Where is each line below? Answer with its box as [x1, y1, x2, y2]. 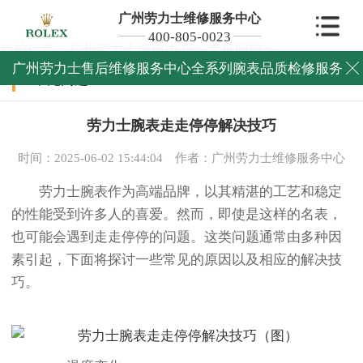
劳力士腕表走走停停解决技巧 [87, 117, 276, 135]
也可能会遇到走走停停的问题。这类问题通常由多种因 [11, 229, 342, 246]
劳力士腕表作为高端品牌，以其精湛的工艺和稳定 [11, 184, 342, 200]
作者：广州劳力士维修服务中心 [175, 151, 346, 165]
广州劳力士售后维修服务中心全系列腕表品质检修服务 [12, 60, 344, 76]
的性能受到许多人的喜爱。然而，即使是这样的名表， [11, 207, 342, 223]
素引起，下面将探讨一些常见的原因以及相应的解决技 [11, 252, 342, 268]
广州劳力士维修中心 [69, 42, 193, 58]
